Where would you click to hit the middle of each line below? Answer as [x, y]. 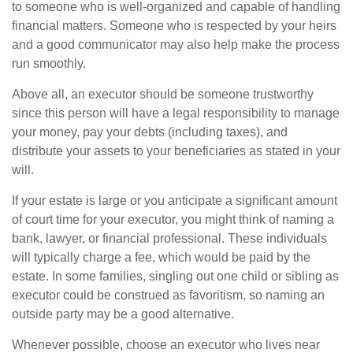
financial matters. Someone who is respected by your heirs [174, 26]
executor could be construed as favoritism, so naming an [168, 295]
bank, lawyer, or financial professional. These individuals [169, 239]
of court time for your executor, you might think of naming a [173, 220]
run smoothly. [49, 64]
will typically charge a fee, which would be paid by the [161, 258]
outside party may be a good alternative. [123, 314]
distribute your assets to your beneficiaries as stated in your [176, 151]
